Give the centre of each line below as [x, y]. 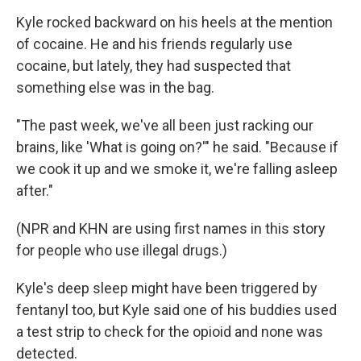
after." [35, 191]
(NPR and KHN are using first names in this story [171, 229]
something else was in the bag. [115, 88]
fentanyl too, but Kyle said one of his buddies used [176, 310]
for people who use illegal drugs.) [122, 251]
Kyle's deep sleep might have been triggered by [167, 288]
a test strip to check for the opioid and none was [170, 332]
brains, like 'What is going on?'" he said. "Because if [177, 147]
